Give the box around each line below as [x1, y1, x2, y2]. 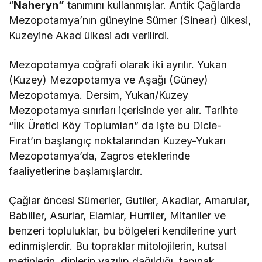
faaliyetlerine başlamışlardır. [9, 165, 143, 177]
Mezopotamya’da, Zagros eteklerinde [9, 150, 194, 162]
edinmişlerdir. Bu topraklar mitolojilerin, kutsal [9, 240, 227, 252]
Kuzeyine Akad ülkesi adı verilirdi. [9, 29, 173, 42]
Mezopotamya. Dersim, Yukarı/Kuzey [9, 89, 189, 101]
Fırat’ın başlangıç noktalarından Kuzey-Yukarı [9, 135, 226, 147]
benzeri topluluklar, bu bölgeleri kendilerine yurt [9, 225, 237, 237]
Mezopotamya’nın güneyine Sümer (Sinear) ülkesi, [9, 14, 251, 26]
